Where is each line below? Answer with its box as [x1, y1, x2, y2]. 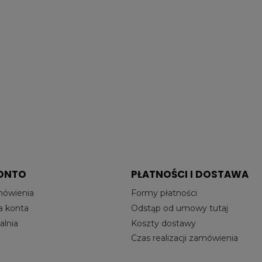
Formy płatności [131, 188, 197, 199]
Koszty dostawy [131, 218, 196, 229]
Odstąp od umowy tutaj [131, 202, 228, 213]
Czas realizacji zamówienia [131, 233, 238, 244]
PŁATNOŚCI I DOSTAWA [131, 167, 249, 181]
